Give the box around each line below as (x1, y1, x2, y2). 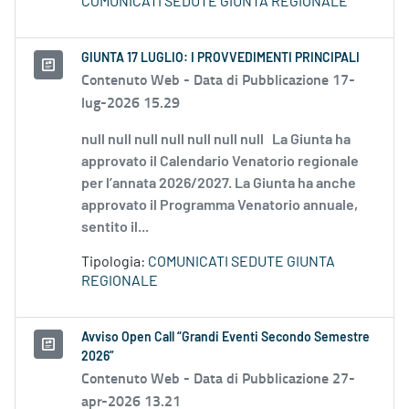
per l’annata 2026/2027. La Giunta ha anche (81, 176, 356, 192)
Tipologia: (81, 255, 148, 270)
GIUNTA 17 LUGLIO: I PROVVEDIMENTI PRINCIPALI (81, 52, 360, 66)
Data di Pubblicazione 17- (194, 68, 355, 90)
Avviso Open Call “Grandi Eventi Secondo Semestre (81, 331, 370, 345)
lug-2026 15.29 (81, 91, 180, 113)
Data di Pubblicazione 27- (194, 367, 355, 389)
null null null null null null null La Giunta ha (81, 132, 351, 148)
